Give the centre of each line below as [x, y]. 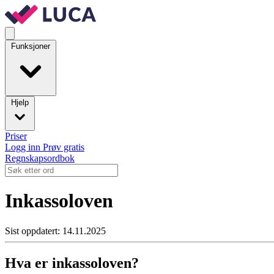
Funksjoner [31, 46]
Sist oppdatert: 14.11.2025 [55, 231]
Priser [16, 136]
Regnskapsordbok [40, 158]
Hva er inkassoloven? [72, 263]
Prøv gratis [64, 147]
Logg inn [24, 147]
